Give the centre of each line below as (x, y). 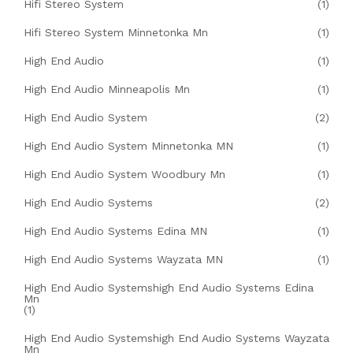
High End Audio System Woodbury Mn (124, 174)
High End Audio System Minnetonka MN (128, 145)
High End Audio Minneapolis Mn (107, 89)
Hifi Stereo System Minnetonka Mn (116, 32)
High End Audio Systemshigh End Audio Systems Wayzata (176, 338)
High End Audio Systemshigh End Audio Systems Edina (169, 287)
